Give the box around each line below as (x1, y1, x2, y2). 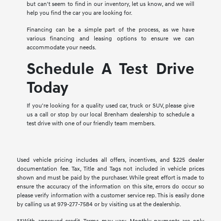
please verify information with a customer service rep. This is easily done (17, 191, 204, 199)
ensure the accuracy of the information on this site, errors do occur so (17, 183, 204, 190)
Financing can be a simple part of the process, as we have (26, 26, 195, 34)
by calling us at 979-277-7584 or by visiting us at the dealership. (17, 200, 182, 208)
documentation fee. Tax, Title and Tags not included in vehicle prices (17, 165, 204, 173)
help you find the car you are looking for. (26, 9, 132, 17)
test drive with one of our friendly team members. (26, 119, 155, 127)
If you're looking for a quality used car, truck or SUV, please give (26, 102, 195, 110)
